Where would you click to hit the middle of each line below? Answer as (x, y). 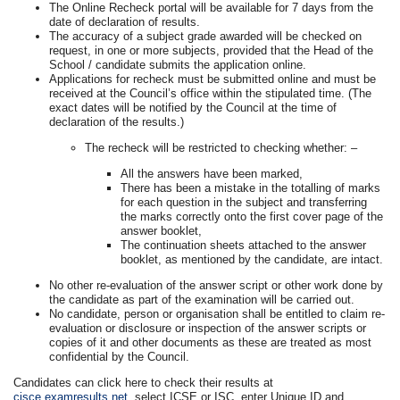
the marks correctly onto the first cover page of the (252, 216)
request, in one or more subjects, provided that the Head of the (212, 50)
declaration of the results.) (117, 121)
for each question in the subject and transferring (244, 202)
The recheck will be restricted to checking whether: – (221, 147)
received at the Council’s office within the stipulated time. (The (211, 93)
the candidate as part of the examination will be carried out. (202, 299)
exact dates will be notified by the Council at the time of (193, 107)
